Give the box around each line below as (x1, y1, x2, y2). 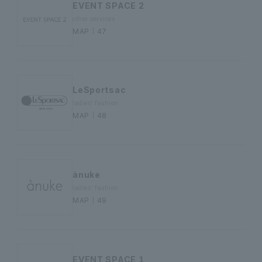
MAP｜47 (73, 26, 107, 36)
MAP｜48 (73, 111, 107, 120)
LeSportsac (73, 85, 126, 95)
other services (73, 15, 115, 22)
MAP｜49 (73, 196, 107, 205)
